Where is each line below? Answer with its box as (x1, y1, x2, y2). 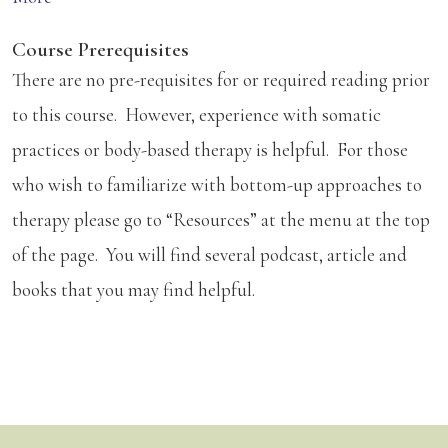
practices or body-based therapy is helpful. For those (12, 137, 408, 161)
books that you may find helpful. (12, 277, 255, 301)
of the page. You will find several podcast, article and (12, 242, 407, 266)
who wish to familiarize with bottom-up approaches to (12, 172, 422, 196)
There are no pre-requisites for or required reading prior (12, 67, 430, 91)
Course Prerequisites (12, 36, 189, 62)
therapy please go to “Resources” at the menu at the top (12, 207, 430, 231)
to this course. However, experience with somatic (12, 102, 381, 126)
